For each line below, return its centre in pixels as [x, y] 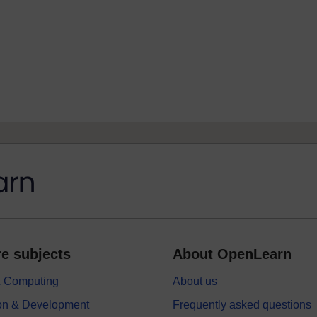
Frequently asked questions [242, 305]
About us [195, 281]
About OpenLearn [232, 254]
